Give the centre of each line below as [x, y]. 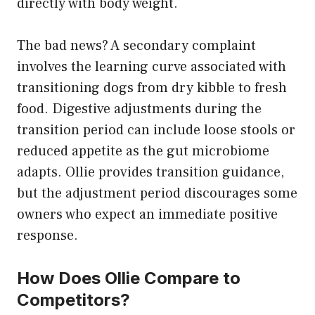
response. [47, 235]
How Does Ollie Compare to [129, 278]
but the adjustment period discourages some [157, 193]
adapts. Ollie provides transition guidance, [150, 172]
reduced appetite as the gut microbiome [143, 151]
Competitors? [73, 300]
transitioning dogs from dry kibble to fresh [152, 88]
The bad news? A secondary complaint [136, 45]
